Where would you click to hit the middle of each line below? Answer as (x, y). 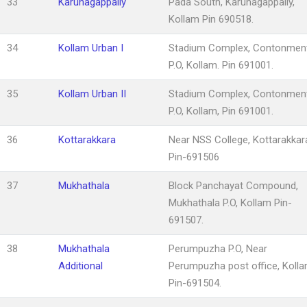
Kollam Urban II (92, 94)
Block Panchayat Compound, (233, 185)
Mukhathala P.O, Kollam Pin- (230, 202)
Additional (81, 266)
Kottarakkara (87, 139)
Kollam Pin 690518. (211, 19)
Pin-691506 (194, 157)
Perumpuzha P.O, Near (218, 248)
